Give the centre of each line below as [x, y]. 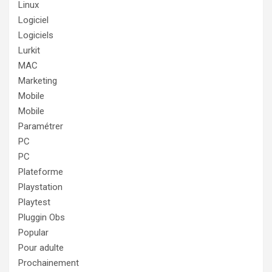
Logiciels [36, 36]
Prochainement [49, 263]
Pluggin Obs [42, 218]
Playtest [34, 202]
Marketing [38, 81]
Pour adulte [41, 248]
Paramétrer [41, 127]
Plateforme [41, 172]
